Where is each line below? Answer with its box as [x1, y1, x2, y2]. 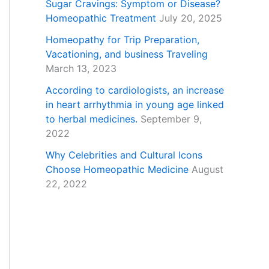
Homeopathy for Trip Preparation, [46, 34, 199, 46]
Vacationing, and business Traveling [46, 48, 208, 61]
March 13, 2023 [46, 62, 116, 75]
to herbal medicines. [46, 113, 138, 125]
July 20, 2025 [159, 12, 222, 25]
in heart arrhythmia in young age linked [46, 98, 224, 111]
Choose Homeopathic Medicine [46, 163, 189, 176]
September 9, [141, 113, 202, 125]
